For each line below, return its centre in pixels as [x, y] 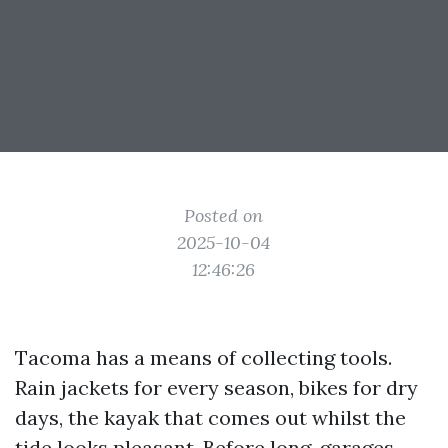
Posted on [224, 215]
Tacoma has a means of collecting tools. [203, 357]
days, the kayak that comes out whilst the [210, 417]
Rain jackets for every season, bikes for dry [216, 387]
